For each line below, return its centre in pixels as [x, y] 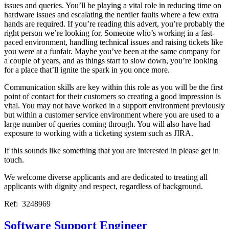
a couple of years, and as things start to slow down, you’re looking [111, 60]
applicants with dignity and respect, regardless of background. [104, 186]
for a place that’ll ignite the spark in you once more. [87, 70]
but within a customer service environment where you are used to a [112, 114]
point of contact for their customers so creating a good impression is [112, 96]
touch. [14, 159]
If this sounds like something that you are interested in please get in [111, 150]
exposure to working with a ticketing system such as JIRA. [99, 133]
